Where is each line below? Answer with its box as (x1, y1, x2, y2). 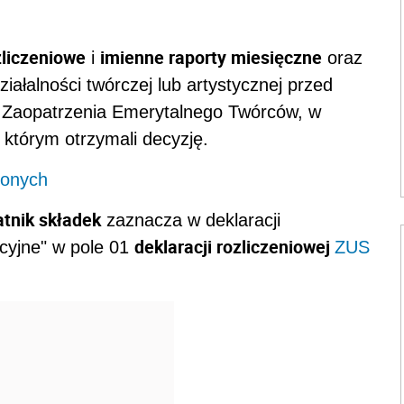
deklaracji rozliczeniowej (134, 234, 335, 260)
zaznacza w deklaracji (101, 210, 280, 231)
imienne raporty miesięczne (100, 45, 322, 70)
